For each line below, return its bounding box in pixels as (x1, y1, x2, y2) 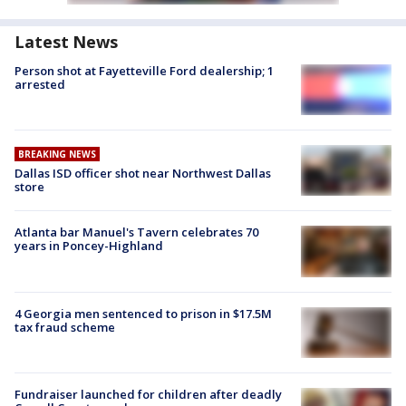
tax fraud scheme (14, 318, 115, 335)
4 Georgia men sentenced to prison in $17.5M (14, 304, 272, 322)
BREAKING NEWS (18, 148, 96, 160)
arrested (14, 75, 65, 92)
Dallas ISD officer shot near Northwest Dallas (14, 165, 271, 181)
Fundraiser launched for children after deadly (14, 385, 282, 402)
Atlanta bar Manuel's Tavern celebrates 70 (14, 224, 258, 241)
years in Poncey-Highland (14, 237, 163, 255)
